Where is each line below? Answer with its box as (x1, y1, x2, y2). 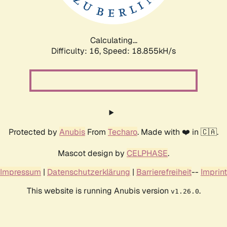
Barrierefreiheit (136, 166, 192, 177)
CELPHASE (127, 147, 168, 159)
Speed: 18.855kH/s (103, 45, 176, 56)
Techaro (108, 126, 137, 137)
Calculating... (90, 34, 137, 46)
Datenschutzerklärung (47, 166, 130, 177)
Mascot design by (58, 147, 127, 159)
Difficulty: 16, (51, 45, 103, 56)
